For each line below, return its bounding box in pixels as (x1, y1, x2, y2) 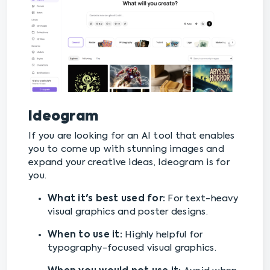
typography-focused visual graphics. (48, 243, 216, 253)
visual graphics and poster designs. (48, 207, 208, 217)
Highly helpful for (122, 230, 203, 240)
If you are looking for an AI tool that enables (28, 131, 235, 141)
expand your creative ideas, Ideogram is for (28, 158, 230, 168)
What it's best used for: (48, 194, 168, 204)
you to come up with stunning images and (28, 145, 224, 154)
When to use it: (48, 230, 122, 240)
